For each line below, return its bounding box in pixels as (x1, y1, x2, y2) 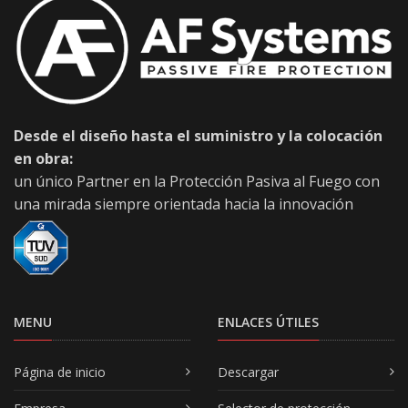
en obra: (14, 148, 73, 168)
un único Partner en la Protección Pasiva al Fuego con (14, 170, 380, 191)
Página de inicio (14, 362, 106, 381)
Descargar (218, 362, 279, 381)
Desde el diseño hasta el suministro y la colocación (14, 125, 382, 146)
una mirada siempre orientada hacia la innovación (14, 193, 353, 214)
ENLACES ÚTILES (218, 312, 319, 331)
